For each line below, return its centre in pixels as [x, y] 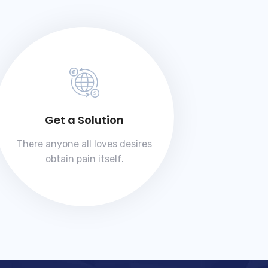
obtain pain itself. [84, 159]
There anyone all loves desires [84, 144]
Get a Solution [84, 120]
